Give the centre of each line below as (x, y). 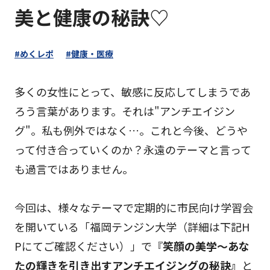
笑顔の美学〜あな (206, 246)
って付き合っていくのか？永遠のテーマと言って (133, 149)
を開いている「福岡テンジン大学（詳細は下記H (132, 226)
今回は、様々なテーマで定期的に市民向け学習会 (134, 207)
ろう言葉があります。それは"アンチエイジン (125, 111)
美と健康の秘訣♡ (92, 17)
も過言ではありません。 (74, 168)
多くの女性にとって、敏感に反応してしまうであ (133, 91)
